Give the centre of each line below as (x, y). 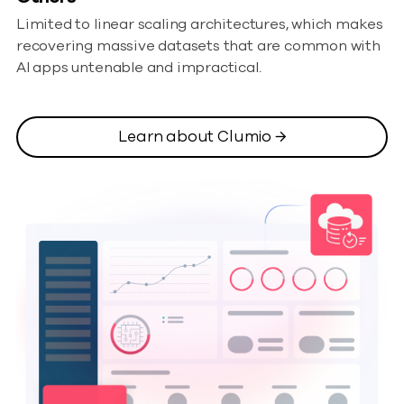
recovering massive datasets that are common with (198, 46)
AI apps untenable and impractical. (139, 68)
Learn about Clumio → (202, 136)
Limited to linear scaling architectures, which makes (200, 25)
